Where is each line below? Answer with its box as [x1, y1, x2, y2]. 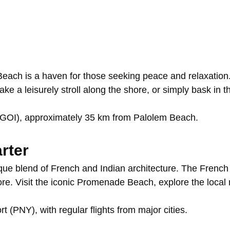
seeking [108, 71, 143, 82]
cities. [164, 205, 187, 216]
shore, [124, 85, 152, 95]
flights [90, 205, 117, 216]
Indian [100, 163, 128, 174]
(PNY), [10, 205, 40, 216]
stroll [61, 85, 83, 95]
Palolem [133, 112, 169, 123]
